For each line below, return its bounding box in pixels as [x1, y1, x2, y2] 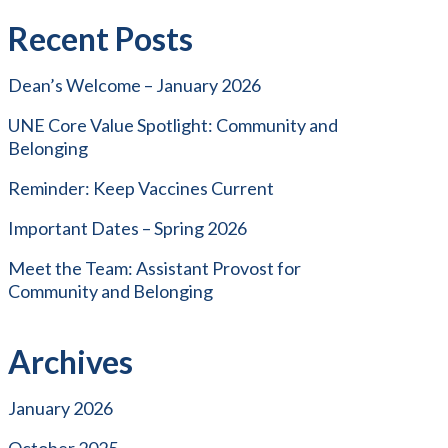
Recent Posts [7, 18, 193, 58]
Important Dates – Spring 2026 [7, 216, 247, 239]
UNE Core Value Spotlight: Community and [7, 113, 338, 136]
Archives [7, 341, 133, 381]
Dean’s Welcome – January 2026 [7, 73, 261, 96]
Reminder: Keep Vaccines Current [7, 176, 274, 199]
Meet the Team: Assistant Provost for [7, 256, 301, 279]
